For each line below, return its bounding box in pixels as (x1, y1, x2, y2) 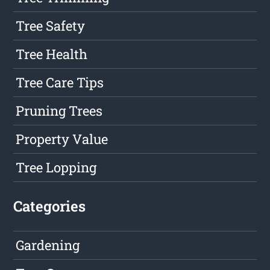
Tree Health (16, 45, 88, 63)
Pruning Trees (16, 102, 103, 120)
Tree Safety (16, 17, 86, 35)
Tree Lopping (16, 159, 97, 177)
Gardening (16, 236, 80, 254)
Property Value (16, 130, 108, 148)
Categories (13, 196, 86, 216)
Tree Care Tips (16, 74, 104, 92)
